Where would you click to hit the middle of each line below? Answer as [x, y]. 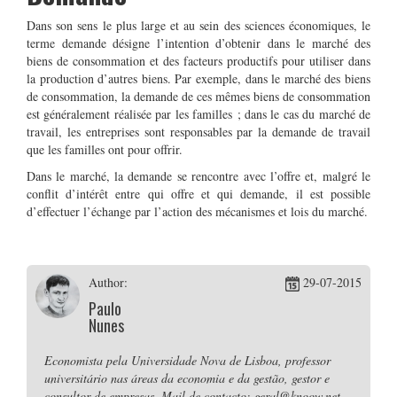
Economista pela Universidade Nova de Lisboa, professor [187, 360]
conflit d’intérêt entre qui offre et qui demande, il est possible [198, 194]
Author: [108, 282]
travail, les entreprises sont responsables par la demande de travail [198, 132]
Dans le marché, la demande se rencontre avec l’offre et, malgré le [198, 176]
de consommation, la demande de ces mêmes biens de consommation [198, 96]
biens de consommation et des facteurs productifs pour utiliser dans [198, 61]
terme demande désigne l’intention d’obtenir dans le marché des [198, 43]
